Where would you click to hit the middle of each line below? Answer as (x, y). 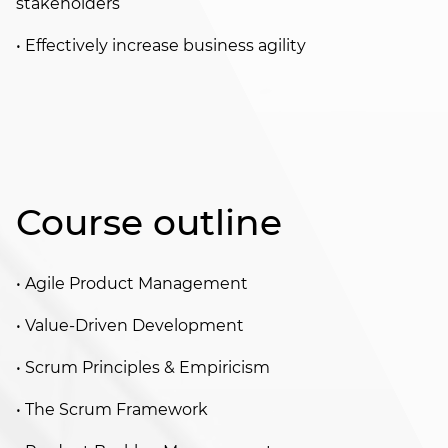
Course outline (149, 222)
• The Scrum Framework (112, 410)
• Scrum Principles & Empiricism (143, 368)
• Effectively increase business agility (161, 46)
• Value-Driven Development (130, 326)
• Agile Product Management (132, 284)
